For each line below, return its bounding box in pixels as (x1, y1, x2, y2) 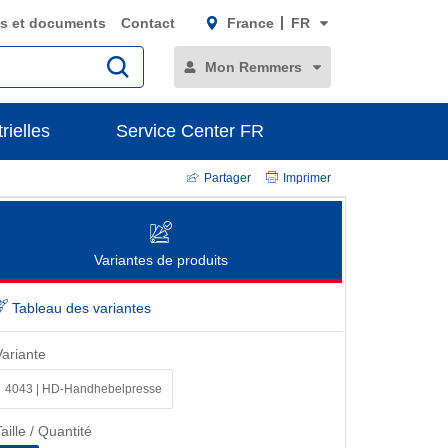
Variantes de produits (94, 252, 228, 268)
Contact (121, 15, 175, 31)
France (226, 15, 274, 31)
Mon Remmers (205, 59, 302, 75)
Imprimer (283, 170, 331, 185)
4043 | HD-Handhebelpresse (5, 381, 162, 396)
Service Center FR (115, 121, 264, 141)
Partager (204, 170, 251, 185)
